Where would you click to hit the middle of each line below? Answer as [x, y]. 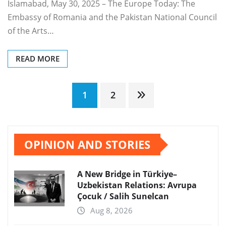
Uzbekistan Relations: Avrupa [137, 185]
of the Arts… [31, 31]
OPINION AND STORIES [87, 145]
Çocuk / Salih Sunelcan [123, 196]
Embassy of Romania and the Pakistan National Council [112, 17]
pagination [59, 128]
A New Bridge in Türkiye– [127, 174]
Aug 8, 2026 [111, 211]
